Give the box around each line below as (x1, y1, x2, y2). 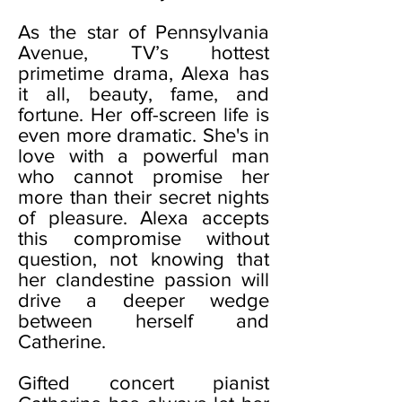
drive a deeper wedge (18, 290, 269, 310)
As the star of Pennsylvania (18, 22, 269, 42)
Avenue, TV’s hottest (18, 42, 269, 63)
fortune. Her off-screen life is (18, 104, 269, 125)
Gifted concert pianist (18, 372, 269, 393)
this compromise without (18, 228, 269, 249)
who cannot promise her (18, 166, 269, 187)
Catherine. (18, 331, 106, 352)
